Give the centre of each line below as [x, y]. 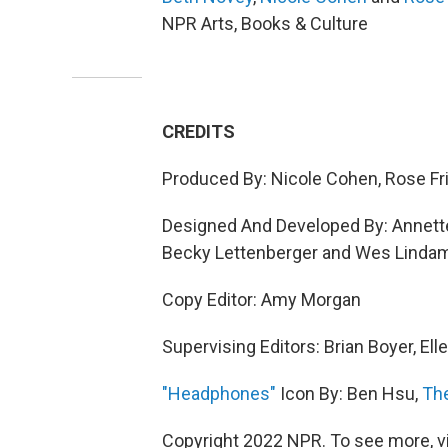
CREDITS [198, 131]
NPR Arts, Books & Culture [265, 23]
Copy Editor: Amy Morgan [261, 299]
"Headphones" [219, 393]
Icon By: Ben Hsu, [349, 393]
